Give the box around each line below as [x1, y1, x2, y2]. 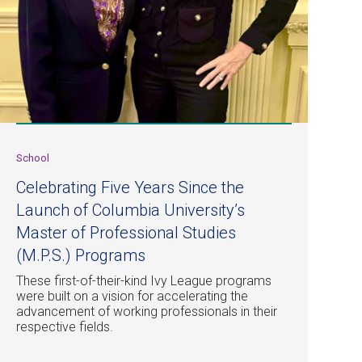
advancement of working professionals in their [16, 304, 277, 320]
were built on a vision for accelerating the [16, 288, 248, 305]
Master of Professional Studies [16, 223, 236, 243]
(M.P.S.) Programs [16, 246, 145, 266]
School [16, 152, 49, 165]
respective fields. [16, 319, 113, 335]
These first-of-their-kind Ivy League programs [16, 273, 271, 289]
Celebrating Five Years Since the [16, 178, 244, 198]
